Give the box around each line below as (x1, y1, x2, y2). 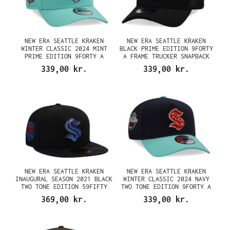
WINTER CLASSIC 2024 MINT (21, 45, 107, 52)
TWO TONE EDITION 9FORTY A (121, 182, 211, 190)
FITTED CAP (46, 190, 82, 198)
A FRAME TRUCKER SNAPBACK (123, 52, 209, 60)
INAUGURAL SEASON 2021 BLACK (15, 175, 112, 183)
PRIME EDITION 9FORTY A (24, 52, 104, 60)
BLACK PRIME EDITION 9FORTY (119, 45, 213, 52)
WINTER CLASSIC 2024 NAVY (123, 175, 209, 183)
